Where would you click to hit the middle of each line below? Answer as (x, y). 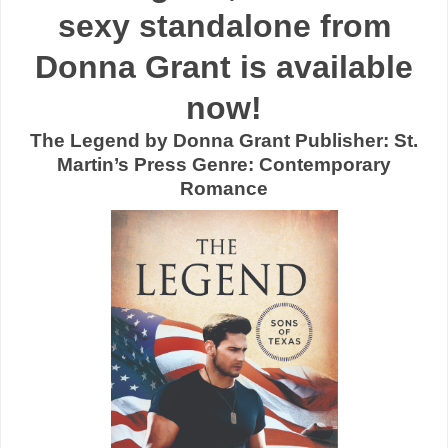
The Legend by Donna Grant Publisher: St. (224, 140)
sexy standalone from (224, 25)
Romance (224, 188)
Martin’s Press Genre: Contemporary (224, 164)
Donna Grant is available (224, 66)
